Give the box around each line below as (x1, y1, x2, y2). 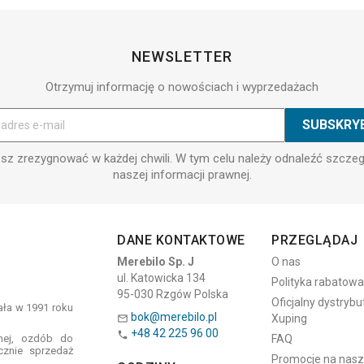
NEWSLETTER (132, 48, 232, 66)
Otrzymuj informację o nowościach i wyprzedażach (45, 80, 318, 95)
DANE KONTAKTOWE (117, 232, 245, 249)
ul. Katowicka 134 (117, 271, 206, 285)
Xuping (271, 312, 307, 326)
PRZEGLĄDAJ (271, 232, 357, 249)
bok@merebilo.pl (131, 310, 217, 324)
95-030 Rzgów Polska (117, 288, 228, 301)
